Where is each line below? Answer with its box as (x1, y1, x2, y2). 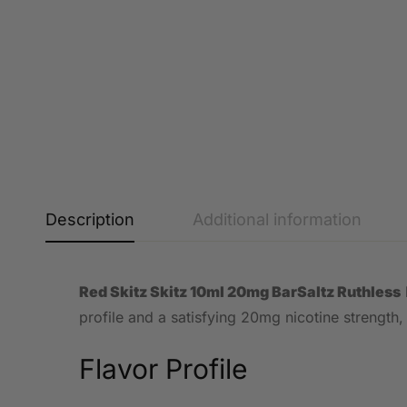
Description (45, 210, 134, 229)
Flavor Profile (79, 352, 247, 385)
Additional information (193, 210, 362, 229)
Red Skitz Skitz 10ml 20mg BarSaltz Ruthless (79, 283, 401, 301)
